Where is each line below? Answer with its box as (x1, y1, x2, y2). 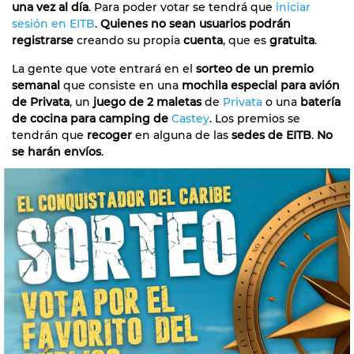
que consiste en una (60, 77, 182, 92)
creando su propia (73, 32, 183, 47)
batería (300, 94, 341, 109)
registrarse (12, 32, 73, 47)
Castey (171, 111, 209, 126)
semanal (12, 77, 60, 92)
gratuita (269, 32, 314, 47)
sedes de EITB (232, 127, 311, 142)
